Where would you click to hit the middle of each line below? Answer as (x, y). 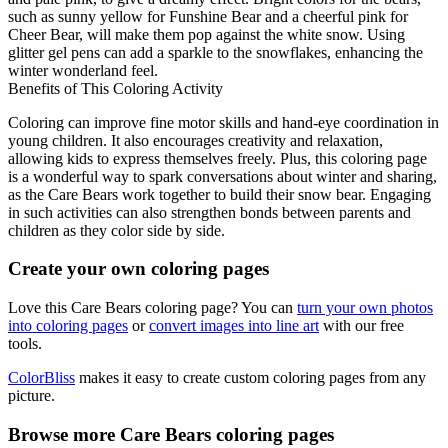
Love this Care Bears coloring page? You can (152, 308)
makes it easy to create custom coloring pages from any (250, 378)
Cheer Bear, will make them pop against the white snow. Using (206, 34)
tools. (25, 344)
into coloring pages (68, 326)
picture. (31, 396)
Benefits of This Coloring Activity (115, 88)
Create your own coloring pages (138, 269)
